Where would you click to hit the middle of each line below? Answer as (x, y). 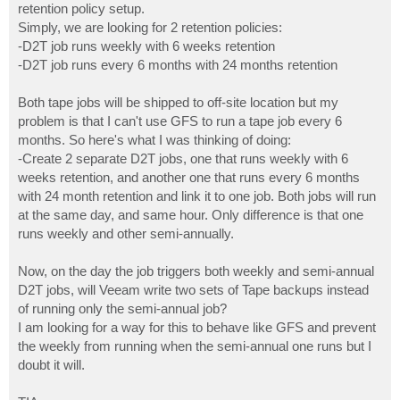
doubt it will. (51, 365)
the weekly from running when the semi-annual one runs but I (195, 346)
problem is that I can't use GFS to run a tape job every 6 (180, 121)
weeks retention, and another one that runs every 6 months (189, 178)
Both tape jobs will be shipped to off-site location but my (178, 103)
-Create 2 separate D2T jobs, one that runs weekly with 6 (183, 159)
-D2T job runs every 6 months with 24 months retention (178, 65)
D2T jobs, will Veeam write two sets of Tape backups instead (193, 290)
